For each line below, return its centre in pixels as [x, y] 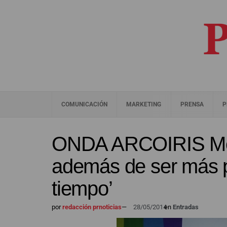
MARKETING [144, 104]
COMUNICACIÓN [85, 104]
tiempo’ [82, 188]
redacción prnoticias [91, 207]
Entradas [186, 207]
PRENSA [192, 104]
